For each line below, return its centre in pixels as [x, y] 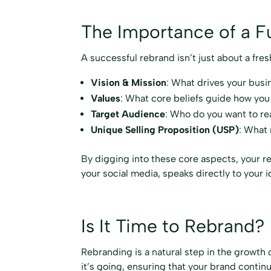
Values [106, 99]
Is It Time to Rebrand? [173, 226]
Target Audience [128, 114]
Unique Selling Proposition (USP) [165, 130]
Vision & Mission [129, 83]
